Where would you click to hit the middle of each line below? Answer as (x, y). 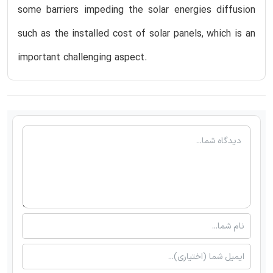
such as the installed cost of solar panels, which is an (136, 34)
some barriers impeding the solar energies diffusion (136, 10)
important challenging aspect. (83, 58)
